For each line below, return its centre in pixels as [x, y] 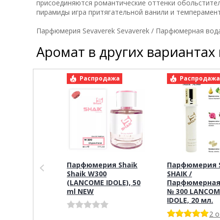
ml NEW [80, 191]
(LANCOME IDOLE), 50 [104, 182]
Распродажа [100, 78]
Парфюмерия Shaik [102, 165]
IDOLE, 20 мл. [190, 200]
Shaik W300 [87, 173]
